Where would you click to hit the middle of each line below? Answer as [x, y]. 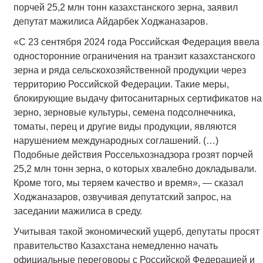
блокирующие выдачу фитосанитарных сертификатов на [137, 99]
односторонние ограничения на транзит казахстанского [134, 56]
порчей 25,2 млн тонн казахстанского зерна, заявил [125, 8]
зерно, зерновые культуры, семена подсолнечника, [124, 113]
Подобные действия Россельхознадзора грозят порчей [133, 155]
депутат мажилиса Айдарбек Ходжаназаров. [110, 22]
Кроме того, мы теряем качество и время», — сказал [128, 183]
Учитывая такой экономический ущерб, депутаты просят [136, 232]
